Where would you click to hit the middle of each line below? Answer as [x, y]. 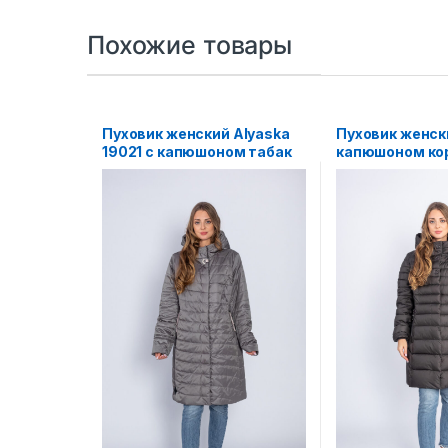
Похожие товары [190, 44]
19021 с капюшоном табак [196, 151]
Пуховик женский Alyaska [195, 133]
